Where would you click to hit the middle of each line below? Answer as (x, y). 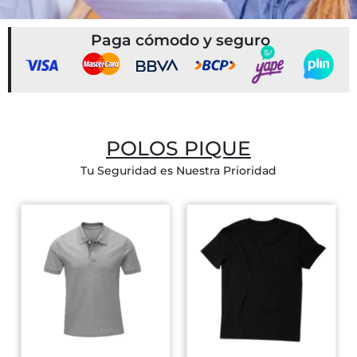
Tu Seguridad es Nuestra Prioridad (178, 171)
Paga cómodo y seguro (180, 40)
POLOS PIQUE (178, 149)
